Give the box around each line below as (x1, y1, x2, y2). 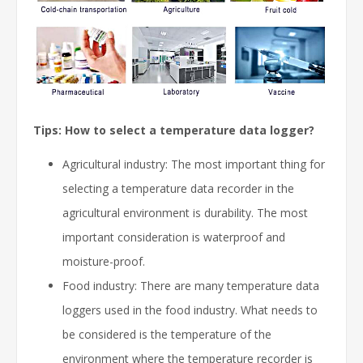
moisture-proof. (62, 254, 145, 270)
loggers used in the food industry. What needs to (62, 302, 318, 318)
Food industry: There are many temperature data (62, 278, 319, 294)
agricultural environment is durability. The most (62, 205, 308, 221)
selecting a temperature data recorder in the (62, 181, 294, 197)
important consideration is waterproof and (62, 229, 285, 246)
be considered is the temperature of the (62, 327, 271, 343)
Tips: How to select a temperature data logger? (33, 122, 314, 139)
